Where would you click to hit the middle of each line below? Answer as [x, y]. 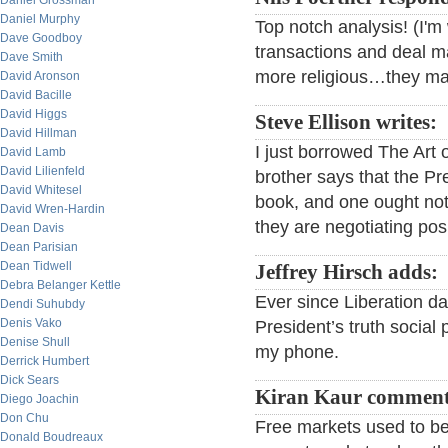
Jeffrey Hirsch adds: [346, 272]
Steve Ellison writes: [346, 122]
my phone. [297, 352]
